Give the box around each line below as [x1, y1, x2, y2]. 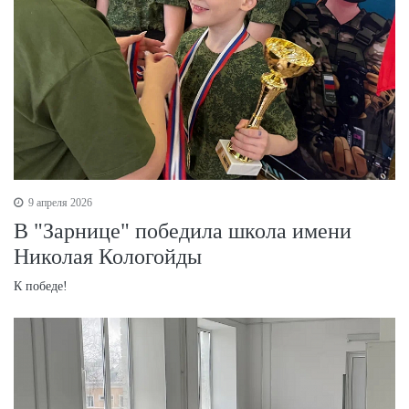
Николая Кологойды [14, 245, 202, 269]
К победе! [14, 279, 68, 294]
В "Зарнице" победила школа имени [14, 219, 351, 244]
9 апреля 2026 [26, 196, 92, 210]
